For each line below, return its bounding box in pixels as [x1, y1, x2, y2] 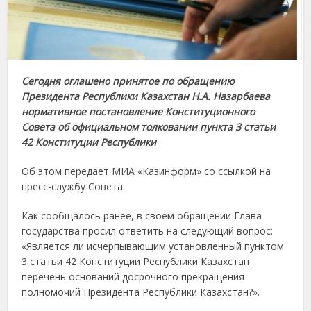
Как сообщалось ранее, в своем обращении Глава [22, 209, 262, 223]
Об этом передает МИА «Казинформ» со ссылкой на [22, 165, 271, 178]
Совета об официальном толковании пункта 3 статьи [22, 120, 276, 134]
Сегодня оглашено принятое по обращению [22, 74, 235, 88]
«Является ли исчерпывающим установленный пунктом [22, 239, 285, 253]
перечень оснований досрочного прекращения [22, 270, 245, 284]
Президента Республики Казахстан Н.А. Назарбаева [22, 90, 271, 103]
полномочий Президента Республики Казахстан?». [22, 285, 260, 299]
